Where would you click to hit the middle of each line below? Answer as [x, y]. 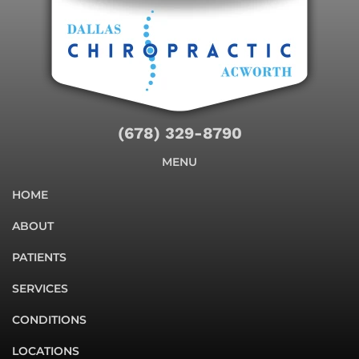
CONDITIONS [49, 320]
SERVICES [40, 288]
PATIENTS [39, 257]
